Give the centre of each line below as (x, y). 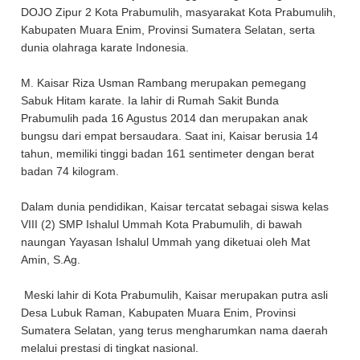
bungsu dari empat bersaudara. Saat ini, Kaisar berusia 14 (170, 136)
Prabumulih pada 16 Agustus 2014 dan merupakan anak (165, 118)
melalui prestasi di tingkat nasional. (112, 348)
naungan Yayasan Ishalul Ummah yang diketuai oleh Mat (166, 242)
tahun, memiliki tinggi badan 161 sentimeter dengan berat (168, 153)
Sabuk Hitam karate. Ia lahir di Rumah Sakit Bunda (150, 100)
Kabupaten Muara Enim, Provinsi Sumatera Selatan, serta (168, 30)
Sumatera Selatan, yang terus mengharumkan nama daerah (175, 330)
